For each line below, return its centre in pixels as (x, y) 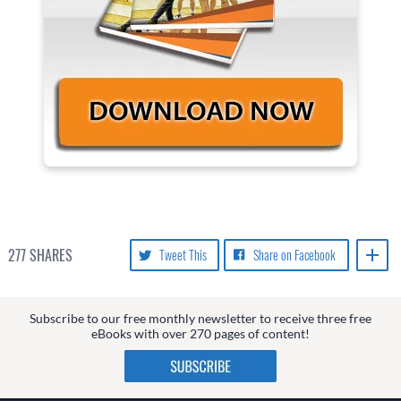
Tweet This (183, 255)
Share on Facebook (295, 255)
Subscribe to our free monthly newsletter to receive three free (200, 318)
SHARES (49, 255)
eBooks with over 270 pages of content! (200, 333)
